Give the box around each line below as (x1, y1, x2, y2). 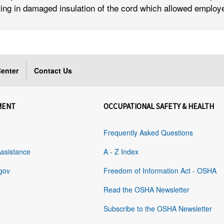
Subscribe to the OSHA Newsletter (103, 203, 212, 214)
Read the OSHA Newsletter (103, 184, 190, 195)
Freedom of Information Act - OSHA (103, 165, 217, 176)
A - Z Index (103, 146, 139, 157)
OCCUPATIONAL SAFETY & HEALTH (103, 101, 214, 111)
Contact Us (34, 65, 72, 76)
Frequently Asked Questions (103, 127, 193, 138)
